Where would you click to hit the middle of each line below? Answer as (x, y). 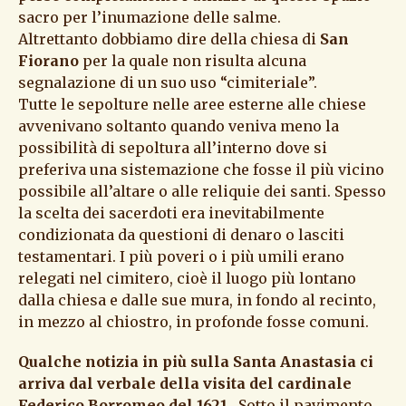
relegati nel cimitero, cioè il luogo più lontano (187, 278)
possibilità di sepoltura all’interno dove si (173, 147)
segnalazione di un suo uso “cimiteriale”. (168, 82)
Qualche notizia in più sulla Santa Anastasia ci (196, 361)
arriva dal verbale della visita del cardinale (185, 383)
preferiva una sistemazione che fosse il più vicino (201, 169)
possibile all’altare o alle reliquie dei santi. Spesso (202, 191)
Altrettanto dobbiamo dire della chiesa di (169, 39)
